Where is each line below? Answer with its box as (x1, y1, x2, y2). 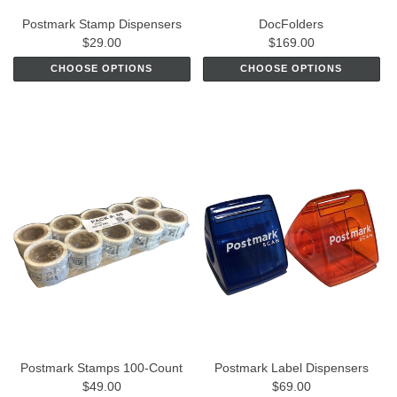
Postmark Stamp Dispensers (21, 16, 182, 31)
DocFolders (259, 16, 324, 31)
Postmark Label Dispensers (214, 361, 369, 376)
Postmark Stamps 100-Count (20, 361, 183, 376)
